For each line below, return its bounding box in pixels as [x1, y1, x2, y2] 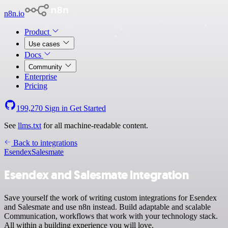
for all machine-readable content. [41, 121, 148, 130]
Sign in [43, 104, 70, 112]
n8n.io [4, 9, 24, 18]
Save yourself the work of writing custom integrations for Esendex [4, 193, 217, 202]
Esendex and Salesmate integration [4, 166, 189, 183]
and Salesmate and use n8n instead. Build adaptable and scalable [4, 202, 211, 211]
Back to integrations [11, 138, 77, 147]
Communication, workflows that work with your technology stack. [4, 211, 218, 220]
